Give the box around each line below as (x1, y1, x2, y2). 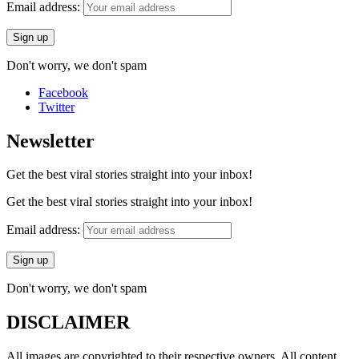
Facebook (38, 85, 88, 99)
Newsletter (6, 130, 95, 151)
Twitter (38, 99, 75, 114)
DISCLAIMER (6, 312, 130, 333)
